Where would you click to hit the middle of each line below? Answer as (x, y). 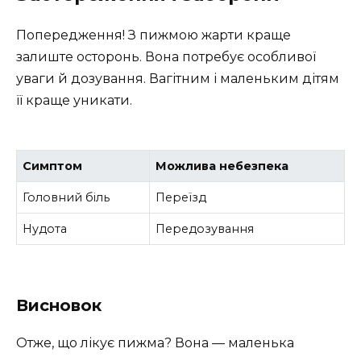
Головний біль (66, 198)
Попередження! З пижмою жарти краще (154, 35)
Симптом (53, 166)
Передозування (205, 229)
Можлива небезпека (222, 166)
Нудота (45, 229)
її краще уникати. (74, 100)
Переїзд (181, 198)
